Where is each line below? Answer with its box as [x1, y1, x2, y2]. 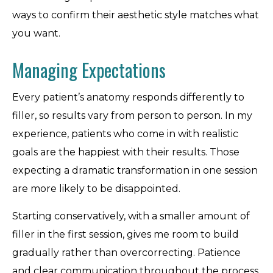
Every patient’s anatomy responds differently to [12, 91, 244, 103]
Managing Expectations [12, 56, 166, 83]
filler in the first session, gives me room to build [12, 229, 239, 240]
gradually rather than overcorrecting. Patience [12, 247, 241, 258]
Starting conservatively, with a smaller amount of [12, 210, 250, 222]
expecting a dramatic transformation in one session [12, 165, 258, 176]
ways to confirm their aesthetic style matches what [12, 9, 259, 21]
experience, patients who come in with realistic [12, 128, 238, 140]
